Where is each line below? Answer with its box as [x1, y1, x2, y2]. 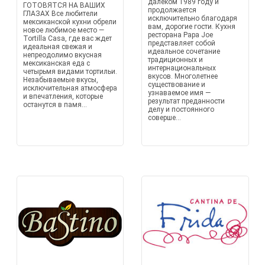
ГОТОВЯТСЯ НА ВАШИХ [22, 1, 105, 9]
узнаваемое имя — [148, 89, 211, 97]
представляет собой [148, 39, 215, 47]
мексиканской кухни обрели [22, 18, 117, 26]
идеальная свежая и [22, 43, 92, 51]
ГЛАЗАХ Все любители [22, 9, 98, 18]
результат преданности [148, 97, 225, 105]
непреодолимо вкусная [22, 51, 102, 59]
